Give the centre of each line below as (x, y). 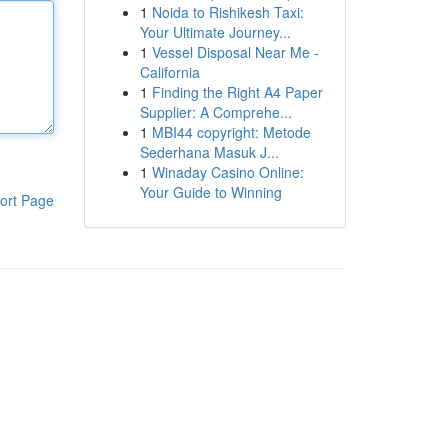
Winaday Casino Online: (227, 172)
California (169, 72)
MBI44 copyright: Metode (231, 132)
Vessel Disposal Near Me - (235, 52)
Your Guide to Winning (210, 192)
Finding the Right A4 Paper (237, 92)
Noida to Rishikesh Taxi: (227, 12)
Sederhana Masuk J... (209, 152)
